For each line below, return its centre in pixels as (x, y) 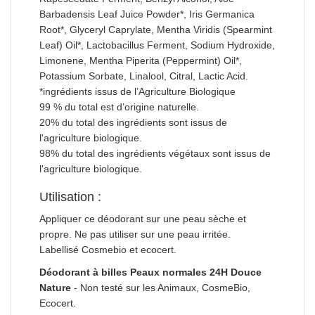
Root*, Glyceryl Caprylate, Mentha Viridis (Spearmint (156, 29)
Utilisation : (70, 197)
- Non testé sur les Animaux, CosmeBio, (162, 287)
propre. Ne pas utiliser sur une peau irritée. (135, 234)
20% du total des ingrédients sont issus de (133, 122)
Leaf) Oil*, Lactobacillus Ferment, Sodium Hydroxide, (157, 45)
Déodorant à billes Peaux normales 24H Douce (150, 272)
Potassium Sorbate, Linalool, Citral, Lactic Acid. (144, 76)
